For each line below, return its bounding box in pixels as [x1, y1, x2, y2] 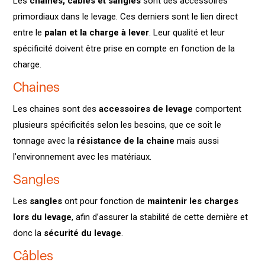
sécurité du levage [41, 228, 122, 239]
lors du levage [13, 212, 72, 223]
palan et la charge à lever [44, 27, 150, 38]
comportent [193, 104, 242, 115]
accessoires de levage [99, 104, 193, 115]
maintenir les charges [147, 196, 239, 207]
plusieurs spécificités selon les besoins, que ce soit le [13, 119, 222, 131]
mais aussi [174, 135, 219, 147]
